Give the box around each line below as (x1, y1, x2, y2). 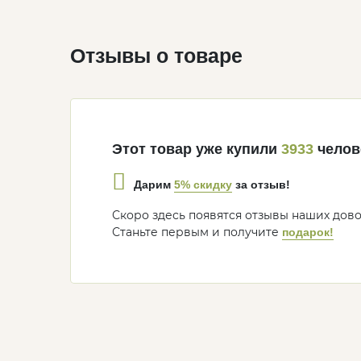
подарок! (282, 226, 334, 239)
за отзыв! (235, 178, 291, 192)
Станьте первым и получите (112, 225, 283, 240)
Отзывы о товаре (70, 44, 243, 67)
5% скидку (174, 177, 233, 191)
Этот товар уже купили (112, 141, 282, 158)
